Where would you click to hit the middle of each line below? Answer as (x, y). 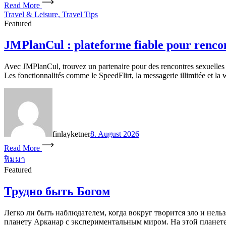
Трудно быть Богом (57, 191)
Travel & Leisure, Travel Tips (51, 14)
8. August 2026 (115, 134)
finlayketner (71, 134)
